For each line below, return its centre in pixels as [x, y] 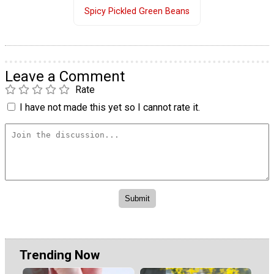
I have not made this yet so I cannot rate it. [110, 107]
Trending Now [60, 255]
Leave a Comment [65, 76]
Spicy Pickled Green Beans [137, 12]
